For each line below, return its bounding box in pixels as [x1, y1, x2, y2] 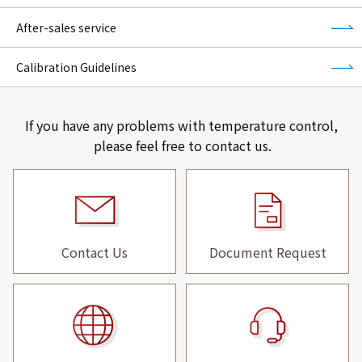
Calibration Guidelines [16, 58, 137, 75]
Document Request [208, 242, 326, 262]
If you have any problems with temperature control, [24, 115, 338, 135]
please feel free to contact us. [90, 135, 271, 155]
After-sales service [16, 19, 116, 36]
